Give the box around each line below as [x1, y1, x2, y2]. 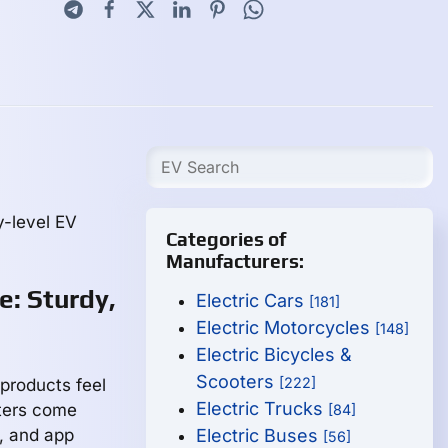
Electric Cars [196, 290, 310, 311]
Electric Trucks [196, 398, 329, 419]
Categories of [166, 228, 287, 250]
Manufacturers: [166, 250, 305, 272]
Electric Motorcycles [196, 317, 376, 338]
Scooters [196, 371, 280, 392]
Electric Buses [196, 425, 324, 446]
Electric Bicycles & [196, 344, 353, 365]
